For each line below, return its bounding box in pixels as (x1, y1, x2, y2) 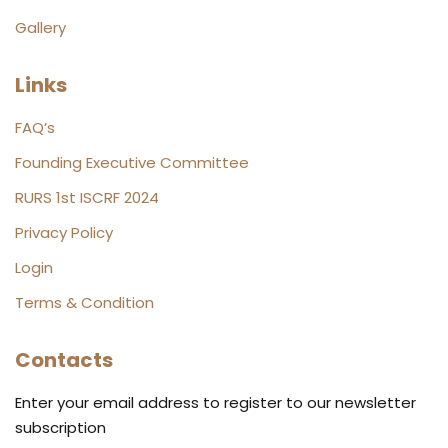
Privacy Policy (15, 222, 113, 243)
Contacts (15, 346, 113, 374)
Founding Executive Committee (15, 152, 249, 173)
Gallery (15, 17, 66, 38)
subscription (15, 417, 106, 438)
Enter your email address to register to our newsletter (15, 392, 416, 413)
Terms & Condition (15, 292, 154, 313)
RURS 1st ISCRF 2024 (15, 187, 159, 208)
